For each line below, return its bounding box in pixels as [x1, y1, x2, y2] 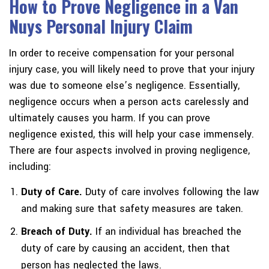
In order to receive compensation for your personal [9, 46, 234, 61]
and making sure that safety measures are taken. [21, 202, 243, 216]
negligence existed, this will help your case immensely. [9, 127, 254, 142]
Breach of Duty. [21, 225, 92, 239]
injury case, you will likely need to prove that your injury [9, 62, 255, 77]
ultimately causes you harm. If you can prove [9, 111, 210, 125]
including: [9, 160, 51, 174]
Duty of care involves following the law [82, 185, 259, 199]
